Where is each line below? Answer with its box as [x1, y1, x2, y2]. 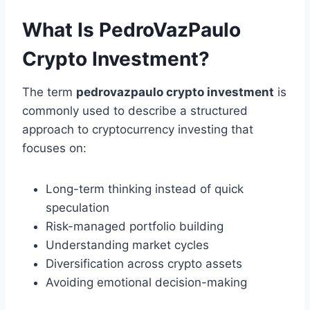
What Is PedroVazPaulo [22, 18, 241, 42]
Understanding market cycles [46, 238, 209, 253]
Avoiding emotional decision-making [46, 275, 247, 290]
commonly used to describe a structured [22, 104, 248, 118]
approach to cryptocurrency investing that [22, 122, 253, 137]
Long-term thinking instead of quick [46, 182, 244, 197]
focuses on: [22, 141, 86, 156]
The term [22, 85, 76, 100]
